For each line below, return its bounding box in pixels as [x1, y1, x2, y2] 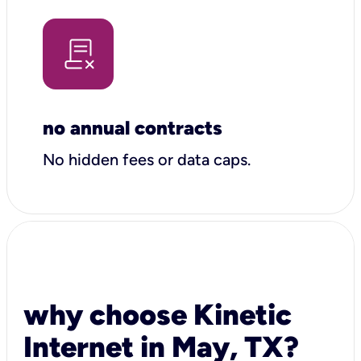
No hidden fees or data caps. [43, 149, 255, 169]
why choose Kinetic [23, 297, 292, 332]
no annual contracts [43, 115, 222, 139]
